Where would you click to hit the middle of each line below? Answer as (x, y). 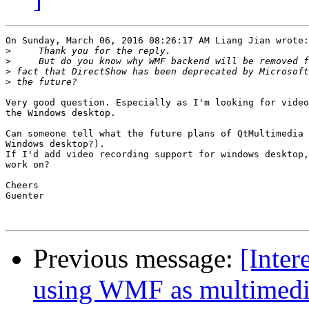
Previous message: (137, 259)
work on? (28, 165)
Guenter (25, 196)
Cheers (22, 186)
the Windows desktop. (61, 113)
